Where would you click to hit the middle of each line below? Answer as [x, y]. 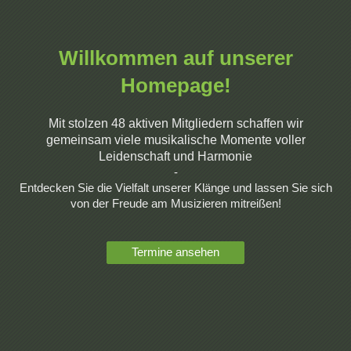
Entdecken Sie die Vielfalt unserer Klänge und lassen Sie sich [175, 188]
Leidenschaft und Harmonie [175, 156]
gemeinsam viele [95, 140]
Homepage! [175, 85]
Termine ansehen [175, 252]
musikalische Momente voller [224, 140]
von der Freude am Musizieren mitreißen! [175, 203]
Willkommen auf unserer [175, 58]
